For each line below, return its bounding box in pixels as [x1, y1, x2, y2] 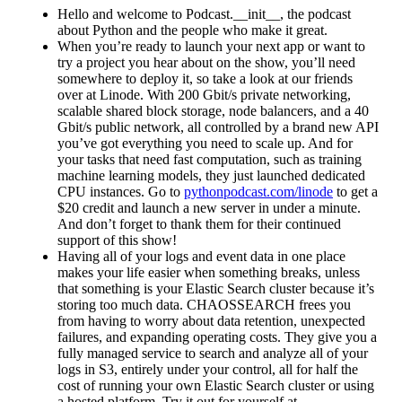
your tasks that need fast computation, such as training [57, 151, 362, 167]
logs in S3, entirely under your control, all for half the [57, 361, 358, 377]
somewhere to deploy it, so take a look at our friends [57, 70, 353, 86]
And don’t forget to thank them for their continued [57, 215, 341, 232]
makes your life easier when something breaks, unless [57, 264, 360, 280]
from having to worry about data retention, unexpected [57, 312, 365, 328]
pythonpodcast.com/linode [184, 183, 333, 199]
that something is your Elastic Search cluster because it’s [57, 280, 374, 296]
